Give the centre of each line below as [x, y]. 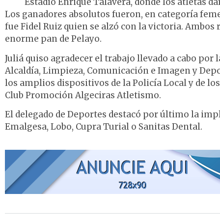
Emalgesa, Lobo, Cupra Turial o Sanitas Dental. [104, 127]
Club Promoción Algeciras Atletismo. [83, 95]
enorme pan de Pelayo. [53, 39]
